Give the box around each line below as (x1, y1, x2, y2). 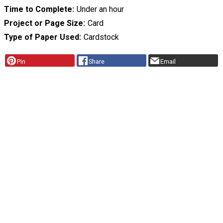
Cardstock (83, 32, 119, 42)
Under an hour (76, 4, 124, 14)
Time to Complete (4, 4, 72, 14)
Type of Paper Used (4, 32, 79, 42)
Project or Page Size (4, 18, 83, 28)
